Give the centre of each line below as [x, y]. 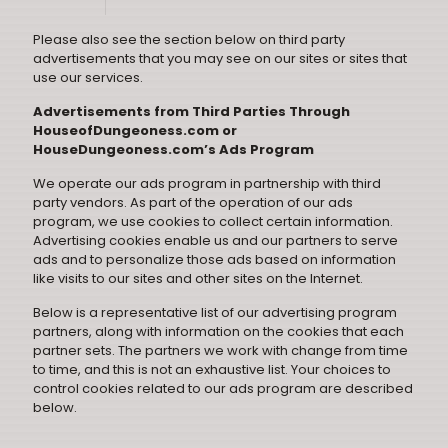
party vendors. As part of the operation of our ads [193, 202]
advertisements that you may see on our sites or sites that [220, 58]
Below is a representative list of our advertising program [215, 312]
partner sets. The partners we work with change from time [220, 350]
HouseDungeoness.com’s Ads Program [173, 149]
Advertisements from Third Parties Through [191, 111]
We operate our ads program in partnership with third [207, 183]
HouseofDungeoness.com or [135, 130]
